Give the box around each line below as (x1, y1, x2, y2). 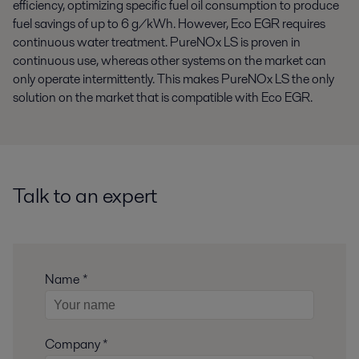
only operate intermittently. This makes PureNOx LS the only (13, 69, 334, 88)
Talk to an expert (13, 180, 157, 210)
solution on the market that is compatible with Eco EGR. (13, 87, 313, 107)
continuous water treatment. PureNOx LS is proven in (13, 32, 301, 51)
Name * (45, 269, 88, 288)
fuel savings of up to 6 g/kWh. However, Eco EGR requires (13, 14, 325, 33)
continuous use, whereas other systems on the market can (13, 50, 326, 70)
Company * (45, 335, 108, 354)
